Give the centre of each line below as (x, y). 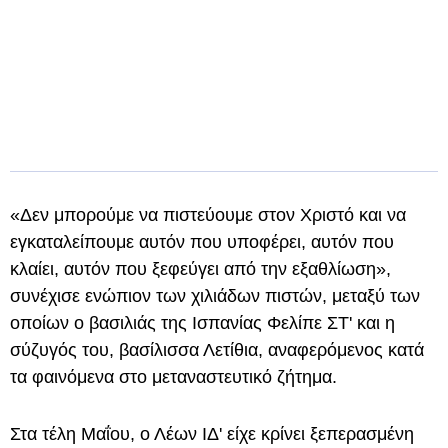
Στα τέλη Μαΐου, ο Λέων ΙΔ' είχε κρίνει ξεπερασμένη (212, 434)
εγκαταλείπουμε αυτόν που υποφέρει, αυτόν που (202, 242)
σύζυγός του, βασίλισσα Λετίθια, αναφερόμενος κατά (217, 350)
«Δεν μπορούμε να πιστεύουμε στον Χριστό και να (208, 215)
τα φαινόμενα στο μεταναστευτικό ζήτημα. (173, 377)
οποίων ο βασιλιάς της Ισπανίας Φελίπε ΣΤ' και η (202, 323)
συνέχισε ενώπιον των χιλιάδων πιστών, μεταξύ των (215, 296)
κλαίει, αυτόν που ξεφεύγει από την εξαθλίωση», (200, 269)
